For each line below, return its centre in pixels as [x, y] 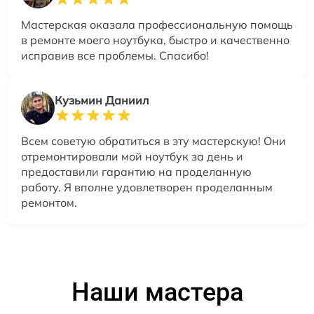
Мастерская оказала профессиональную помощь [157, 24]
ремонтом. [49, 202]
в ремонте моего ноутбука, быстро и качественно [155, 40]
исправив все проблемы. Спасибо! [115, 55]
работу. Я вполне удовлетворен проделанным [147, 187]
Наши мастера [157, 292]
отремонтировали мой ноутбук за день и [132, 156]
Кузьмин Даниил [102, 100]
